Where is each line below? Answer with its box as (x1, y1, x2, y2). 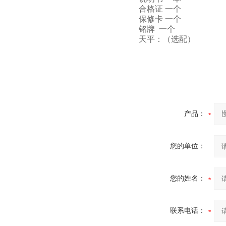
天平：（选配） (139, 35, 195, 44)
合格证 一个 (139, 5, 181, 14)
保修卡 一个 (139, 15, 181, 24)
